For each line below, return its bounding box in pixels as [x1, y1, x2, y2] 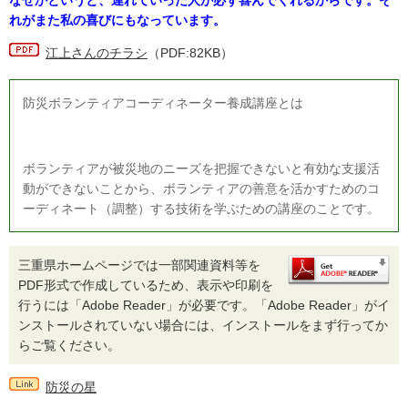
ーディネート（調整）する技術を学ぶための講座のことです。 [23, 201, 380, 216]
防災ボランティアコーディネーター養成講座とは [23, 96, 303, 110]
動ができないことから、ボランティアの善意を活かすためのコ [23, 181, 380, 196]
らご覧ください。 [18, 338, 120, 352]
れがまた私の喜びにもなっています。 [9, 13, 226, 27]
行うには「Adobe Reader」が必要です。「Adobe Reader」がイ [18, 298, 390, 312]
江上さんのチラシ [46, 46, 148, 60]
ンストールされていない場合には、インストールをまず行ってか [18, 318, 388, 332]
